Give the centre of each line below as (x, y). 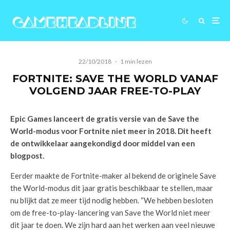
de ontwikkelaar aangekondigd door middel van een (103, 143)
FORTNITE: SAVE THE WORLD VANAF (115, 79)
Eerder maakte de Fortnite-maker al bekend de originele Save (113, 176)
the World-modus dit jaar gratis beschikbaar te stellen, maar (112, 188)
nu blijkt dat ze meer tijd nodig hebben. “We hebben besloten (112, 200)
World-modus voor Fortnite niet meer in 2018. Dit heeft (111, 131)
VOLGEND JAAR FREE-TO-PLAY (115, 91)
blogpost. (27, 156)
